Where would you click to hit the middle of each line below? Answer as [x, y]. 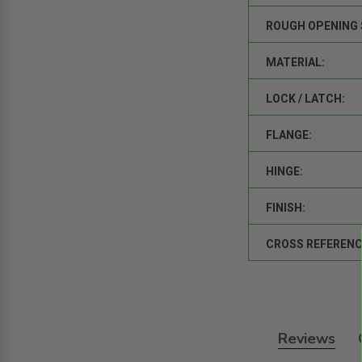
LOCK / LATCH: [306, 98]
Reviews [306, 339]
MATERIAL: [296, 62]
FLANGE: [289, 135]
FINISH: [286, 207]
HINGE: [285, 171]
